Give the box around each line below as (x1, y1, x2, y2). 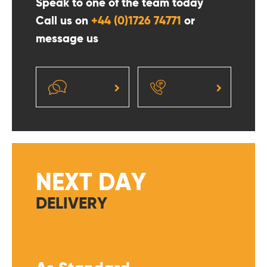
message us (36, 33, 98, 45)
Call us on (36, 15, 91, 27)
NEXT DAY (36, 172, 146, 196)
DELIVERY (36, 196, 107, 213)
